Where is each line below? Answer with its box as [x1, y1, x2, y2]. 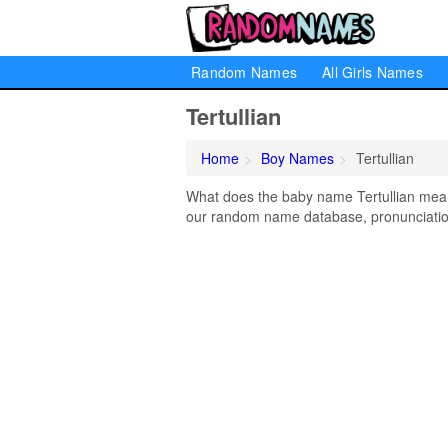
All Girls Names [322, 62, 423, 82]
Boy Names [261, 148, 334, 168]
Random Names [191, 62, 297, 82]
